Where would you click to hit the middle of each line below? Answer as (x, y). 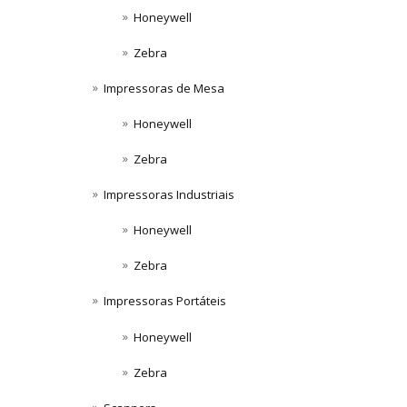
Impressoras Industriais (169, 195)
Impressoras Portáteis (165, 301)
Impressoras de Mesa (164, 89)
